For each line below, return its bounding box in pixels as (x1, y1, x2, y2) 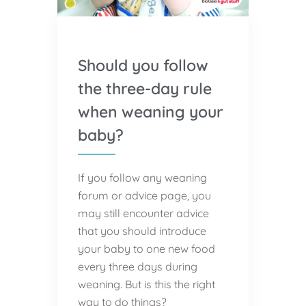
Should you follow (78, 55, 208, 75)
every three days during (78, 259, 197, 273)
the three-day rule (78, 78, 212, 98)
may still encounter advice (78, 206, 209, 220)
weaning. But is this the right (78, 277, 215, 291)
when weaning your (78, 101, 223, 122)
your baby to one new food (78, 241, 215, 255)
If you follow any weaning (78, 170, 207, 184)
